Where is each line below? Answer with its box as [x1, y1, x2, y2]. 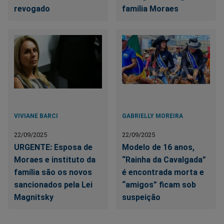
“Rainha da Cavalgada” [122, 155, 206, 165]
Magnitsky [14, 192, 53, 202]
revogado [14, 4, 50, 14]
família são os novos [14, 167, 92, 177]
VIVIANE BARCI [14, 112, 58, 120]
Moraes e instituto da [14, 155, 95, 165]
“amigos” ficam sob [122, 180, 196, 190]
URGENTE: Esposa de [14, 142, 92, 152]
